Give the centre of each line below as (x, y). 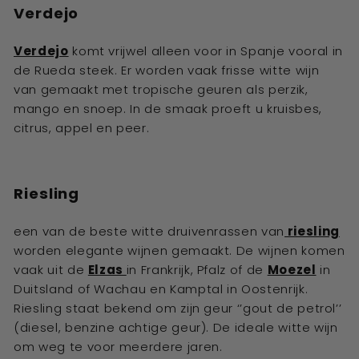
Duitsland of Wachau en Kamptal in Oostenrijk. (161, 289)
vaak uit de (51, 270)
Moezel (292, 270)
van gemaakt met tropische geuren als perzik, (161, 89)
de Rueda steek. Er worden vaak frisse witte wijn (167, 70)
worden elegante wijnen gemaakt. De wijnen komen (179, 250)
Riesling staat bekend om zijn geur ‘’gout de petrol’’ (178, 308)
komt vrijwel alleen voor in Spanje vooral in (206, 51)
